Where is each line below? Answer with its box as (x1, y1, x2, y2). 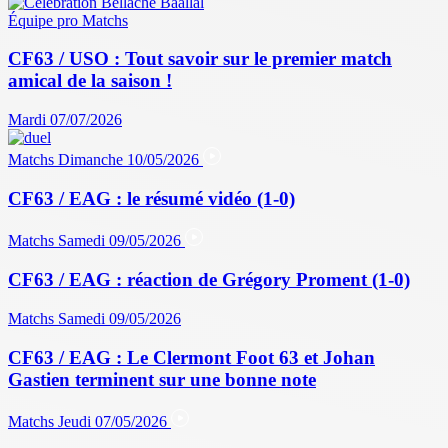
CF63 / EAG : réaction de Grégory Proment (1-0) (8, 269, 410, 291)
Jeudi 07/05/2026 (58, 413, 171, 431)
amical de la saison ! (8, 70, 172, 92)
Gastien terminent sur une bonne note (8, 368, 316, 390)
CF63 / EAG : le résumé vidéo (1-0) (8, 187, 295, 209)
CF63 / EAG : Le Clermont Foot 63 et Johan (8, 346, 375, 368)
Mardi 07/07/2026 (8, 111, 122, 128)
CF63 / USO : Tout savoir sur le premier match (8, 48, 392, 70)
